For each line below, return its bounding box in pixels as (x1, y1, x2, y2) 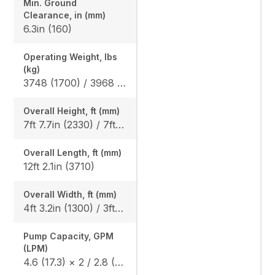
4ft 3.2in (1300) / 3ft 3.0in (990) (115, 201, 124, 214)
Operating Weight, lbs (23, 51, 118, 62)
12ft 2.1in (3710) (23, 160, 95, 172)
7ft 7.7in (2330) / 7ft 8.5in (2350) (115, 118, 125, 131)
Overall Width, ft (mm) (23, 188, 117, 199)
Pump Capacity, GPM (23, 230, 114, 241)
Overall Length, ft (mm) (23, 147, 122, 158)
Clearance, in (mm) (23, 9, 106, 20)
